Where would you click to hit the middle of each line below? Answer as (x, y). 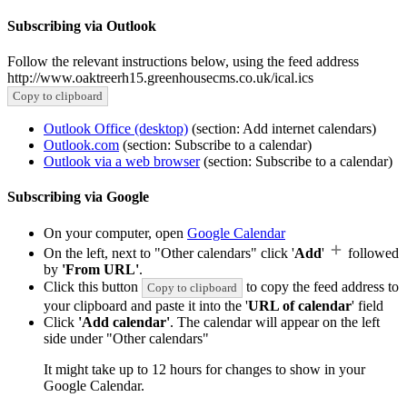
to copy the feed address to (321, 286)
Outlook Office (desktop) (116, 129)
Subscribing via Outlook (82, 25)
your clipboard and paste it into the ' (146, 305)
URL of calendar (300, 305)
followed (372, 253)
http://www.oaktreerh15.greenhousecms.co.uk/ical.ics (160, 78)
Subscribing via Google (78, 197)
